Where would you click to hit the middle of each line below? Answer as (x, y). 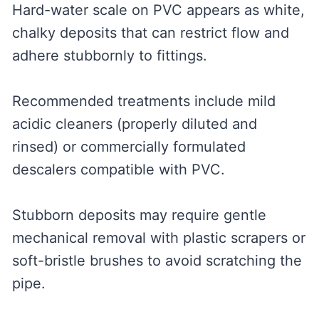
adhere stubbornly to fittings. (109, 56)
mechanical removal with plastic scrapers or (158, 238)
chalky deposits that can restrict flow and (150, 33)
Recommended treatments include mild (143, 101)
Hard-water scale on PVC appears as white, (158, 10)
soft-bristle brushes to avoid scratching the (157, 261)
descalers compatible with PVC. (118, 170)
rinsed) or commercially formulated (129, 147)
